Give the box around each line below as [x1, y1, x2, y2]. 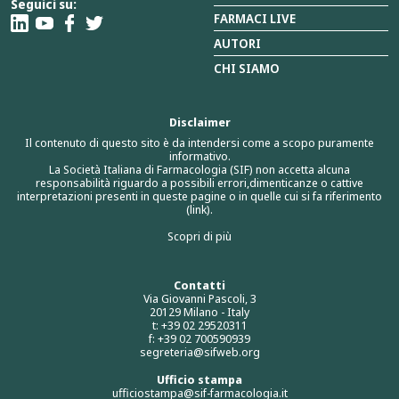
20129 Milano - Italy [150, 304, 249, 321]
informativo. [168, 148, 231, 165]
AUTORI [214, 35, 261, 53]
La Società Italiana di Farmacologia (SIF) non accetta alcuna [49, 161, 350, 178]
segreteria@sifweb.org [139, 344, 260, 361]
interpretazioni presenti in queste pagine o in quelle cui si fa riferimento [17, 188, 382, 205]
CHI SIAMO [214, 60, 280, 77]
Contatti [174, 277, 225, 294]
